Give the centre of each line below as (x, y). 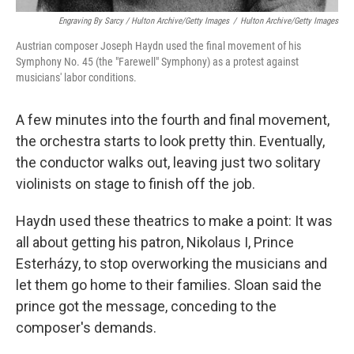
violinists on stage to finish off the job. (136, 184)
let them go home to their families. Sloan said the (169, 285)
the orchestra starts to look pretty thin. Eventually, (170, 141)
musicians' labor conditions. (76, 77)
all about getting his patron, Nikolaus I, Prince (155, 242)
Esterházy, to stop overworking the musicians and (171, 264)
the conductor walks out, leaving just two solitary (168, 162)
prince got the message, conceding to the (146, 306)
